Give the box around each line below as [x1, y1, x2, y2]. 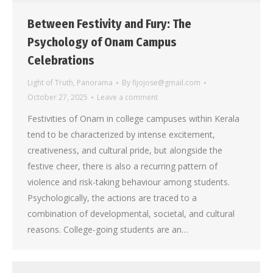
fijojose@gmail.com [132, 77, 200, 88]
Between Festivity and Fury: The [27, 16, 191, 31]
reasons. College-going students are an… [27, 223, 188, 235]
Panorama [77, 77, 113, 88]
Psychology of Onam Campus [27, 34, 177, 49]
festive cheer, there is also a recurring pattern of [27, 160, 218, 172]
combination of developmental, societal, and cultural [27, 207, 235, 219]
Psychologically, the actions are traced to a [27, 191, 197, 204]
